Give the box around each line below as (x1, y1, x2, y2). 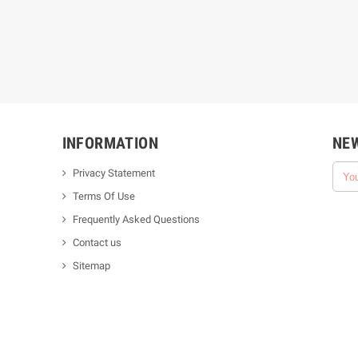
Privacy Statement (72, 167, 155, 179)
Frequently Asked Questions (72, 213, 200, 225)
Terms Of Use (72, 190, 135, 202)
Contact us (72, 237, 121, 249)
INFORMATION (62, 133, 158, 153)
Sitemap (72, 260, 110, 272)
